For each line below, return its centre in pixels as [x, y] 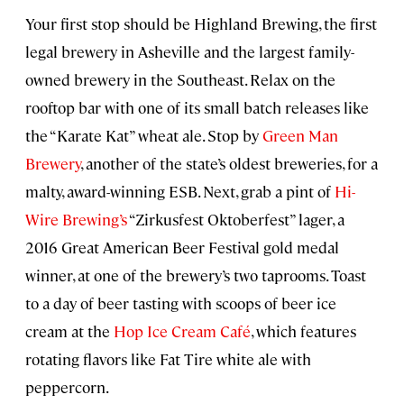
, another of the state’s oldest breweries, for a [229, 163]
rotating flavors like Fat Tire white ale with [168, 358]
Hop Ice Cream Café [182, 331]
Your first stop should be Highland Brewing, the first [201, 23]
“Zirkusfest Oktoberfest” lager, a [236, 219]
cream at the [69, 331]
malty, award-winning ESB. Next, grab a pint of [180, 191]
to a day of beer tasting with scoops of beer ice [181, 303]
